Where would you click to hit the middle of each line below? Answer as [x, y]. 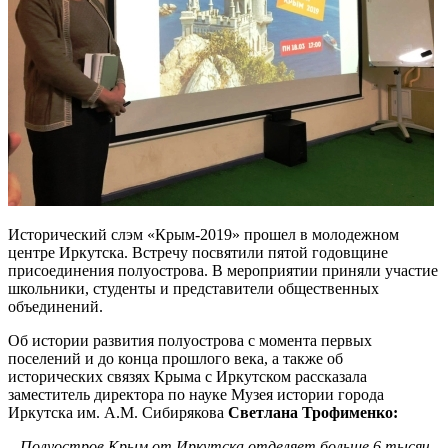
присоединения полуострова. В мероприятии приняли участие [223, 270]
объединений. [55, 306]
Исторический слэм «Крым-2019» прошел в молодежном [203, 234]
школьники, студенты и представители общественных [193, 288]
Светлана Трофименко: [313, 412]
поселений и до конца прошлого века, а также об [175, 358]
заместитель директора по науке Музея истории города [196, 394]
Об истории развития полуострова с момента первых [190, 340]
